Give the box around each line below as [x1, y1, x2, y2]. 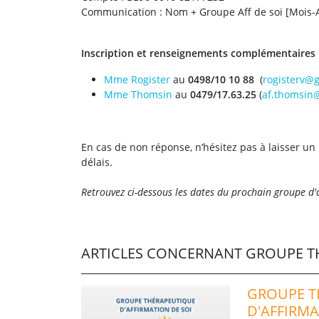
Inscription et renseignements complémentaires [81, 46, 315, 60]
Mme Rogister [104, 73, 170, 86]
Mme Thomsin [104, 88, 172, 101]
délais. [81, 155, 113, 169]
